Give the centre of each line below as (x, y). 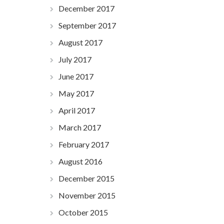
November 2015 (87, 195)
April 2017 (76, 110)
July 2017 (75, 59)
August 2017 (80, 42)
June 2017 (76, 76)
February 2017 (83, 144)
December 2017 (86, 8)
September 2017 (87, 25)
